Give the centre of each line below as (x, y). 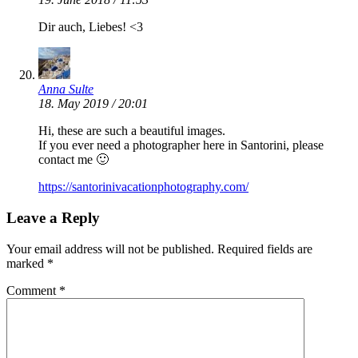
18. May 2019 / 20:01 (93, 104)
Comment (33, 290)
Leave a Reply (53, 217)
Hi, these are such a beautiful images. (132, 131)
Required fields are (265, 249)
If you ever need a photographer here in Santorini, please (181, 145)
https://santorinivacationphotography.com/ (143, 187)
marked (27, 263)
